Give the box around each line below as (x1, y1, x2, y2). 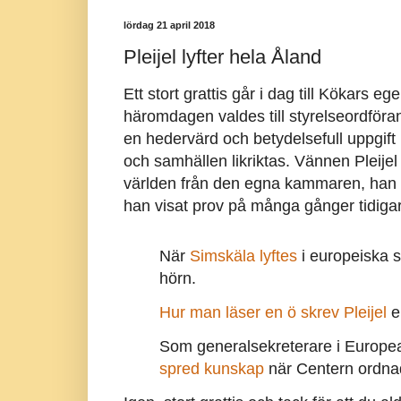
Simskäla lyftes (189, 246, 297, 265)
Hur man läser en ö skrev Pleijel (158, 303, 387, 322)
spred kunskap (158, 360, 264, 379)
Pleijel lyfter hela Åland (123, 45, 321, 68)
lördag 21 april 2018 (123, 20, 215, 30)
